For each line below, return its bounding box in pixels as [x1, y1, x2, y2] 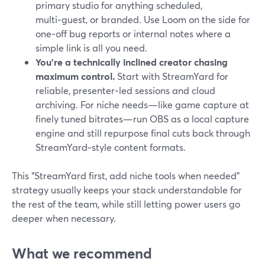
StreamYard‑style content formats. [35, 141, 186, 153]
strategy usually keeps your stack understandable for [12, 183, 242, 196]
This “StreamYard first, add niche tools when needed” [12, 169, 240, 182]
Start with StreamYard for [115, 70, 228, 82]
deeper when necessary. [12, 212, 116, 224]
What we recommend [12, 244, 152, 263]
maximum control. [35, 70, 115, 82]
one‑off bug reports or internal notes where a [35, 27, 231, 40]
